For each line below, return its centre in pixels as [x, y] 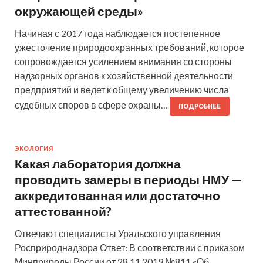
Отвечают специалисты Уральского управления [118, 234]
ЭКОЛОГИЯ [34, 149]
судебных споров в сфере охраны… [92, 105]
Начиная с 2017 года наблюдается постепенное [117, 33]
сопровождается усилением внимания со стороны [123, 62]
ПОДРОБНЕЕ [200, 107]
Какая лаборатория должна [98, 164]
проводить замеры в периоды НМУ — [128, 180]
